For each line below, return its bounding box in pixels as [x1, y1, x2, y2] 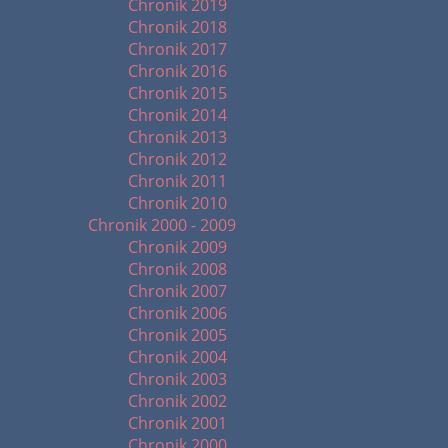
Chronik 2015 [128, 82, 227, 104]
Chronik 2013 [128, 126, 227, 148]
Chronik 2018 [128, 16, 227, 38]
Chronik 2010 [128, 192, 227, 214]
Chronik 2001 [128, 412, 227, 434]
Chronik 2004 [128, 346, 227, 368]
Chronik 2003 [128, 368, 227, 390]
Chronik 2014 [128, 104, 227, 126]
